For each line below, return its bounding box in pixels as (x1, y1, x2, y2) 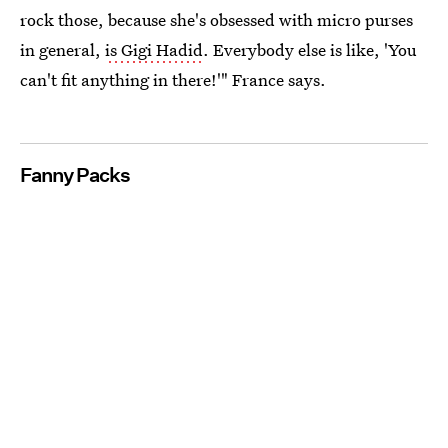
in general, (20, 37, 105, 61)
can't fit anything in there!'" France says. (20, 67, 326, 91)
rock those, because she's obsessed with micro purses (20, 7, 413, 31)
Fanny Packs (20, 162, 130, 187)
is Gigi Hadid (105, 37, 203, 61)
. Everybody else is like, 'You (203, 37, 416, 61)
